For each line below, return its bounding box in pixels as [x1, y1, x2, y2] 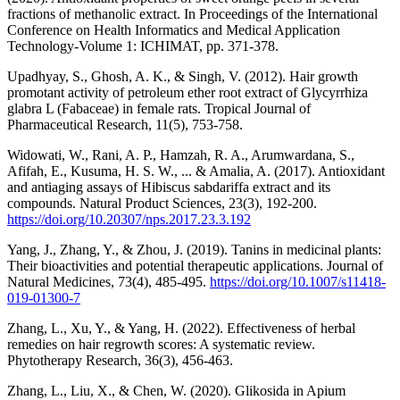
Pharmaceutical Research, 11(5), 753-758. [7, 116, 243, 132]
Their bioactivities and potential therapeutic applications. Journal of [7, 257, 383, 273]
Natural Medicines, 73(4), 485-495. [7, 273, 210, 289]
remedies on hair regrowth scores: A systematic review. [7, 336, 315, 352]
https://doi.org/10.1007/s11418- [210, 273, 386, 289]
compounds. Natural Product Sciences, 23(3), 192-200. [7, 195, 317, 211]
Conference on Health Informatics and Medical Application [7, 21, 340, 37]
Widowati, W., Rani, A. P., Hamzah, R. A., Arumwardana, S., [7, 146, 354, 162]
